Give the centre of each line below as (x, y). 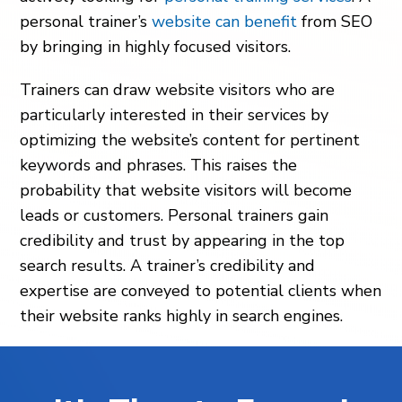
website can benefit (225, 22)
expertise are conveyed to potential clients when (201, 291)
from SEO (335, 22)
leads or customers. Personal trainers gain (175, 216)
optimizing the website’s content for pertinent (190, 140)
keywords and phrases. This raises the (159, 166)
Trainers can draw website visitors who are (178, 90)
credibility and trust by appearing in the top (183, 241)
